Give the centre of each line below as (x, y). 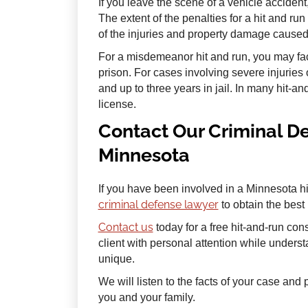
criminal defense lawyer (158, 205)
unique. (116, 259)
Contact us (125, 228)
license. (118, 104)
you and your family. (148, 298)
